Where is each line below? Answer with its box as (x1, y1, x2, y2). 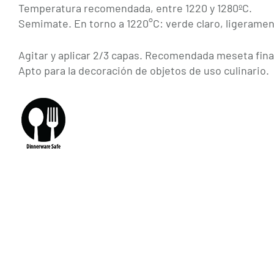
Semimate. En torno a (18, 17, 127, 31)
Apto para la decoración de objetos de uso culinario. (18, 64, 269, 78)
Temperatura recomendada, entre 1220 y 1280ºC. (18, 1, 252, 15)
